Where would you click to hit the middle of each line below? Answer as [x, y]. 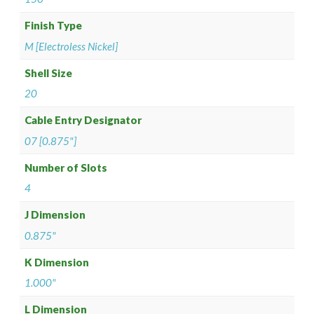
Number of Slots [66, 167]
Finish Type [54, 26]
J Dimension [55, 215]
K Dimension [57, 262]
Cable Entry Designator [83, 120]
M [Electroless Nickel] [71, 46]
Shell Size [49, 73]
